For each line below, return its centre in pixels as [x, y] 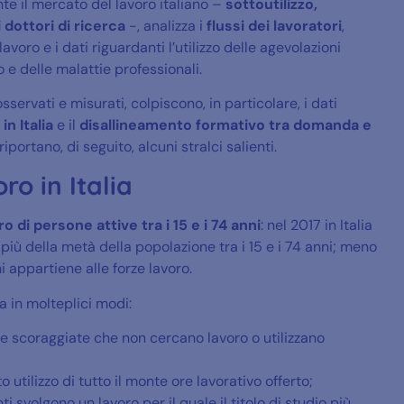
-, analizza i [166, 25]
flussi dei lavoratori [274, 25]
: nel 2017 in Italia [317, 225]
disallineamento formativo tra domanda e [225, 125]
